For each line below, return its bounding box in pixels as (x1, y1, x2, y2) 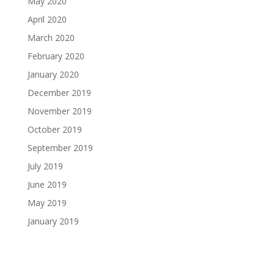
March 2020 (27, 32, 75, 44)
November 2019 (27, 105, 92, 117)
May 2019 (27, 197, 67, 209)
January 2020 (27, 68, 79, 81)
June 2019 (27, 179, 67, 191)
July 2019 (27, 160, 63, 172)
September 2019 (27, 142, 93, 154)
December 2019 (27, 87, 91, 99)
